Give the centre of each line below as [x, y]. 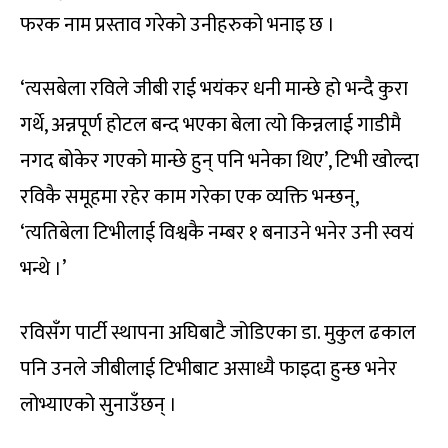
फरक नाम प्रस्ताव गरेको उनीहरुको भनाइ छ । [177, 25]
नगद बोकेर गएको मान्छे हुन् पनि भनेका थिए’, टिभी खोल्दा [219, 161]
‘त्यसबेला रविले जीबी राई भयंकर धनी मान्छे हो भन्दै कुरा [214, 89]
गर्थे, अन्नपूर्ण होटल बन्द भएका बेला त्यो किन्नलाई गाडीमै [210, 125]
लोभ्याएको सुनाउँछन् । [98, 405]
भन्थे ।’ [43, 269]
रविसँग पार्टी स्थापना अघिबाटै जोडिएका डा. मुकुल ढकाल [218, 333]
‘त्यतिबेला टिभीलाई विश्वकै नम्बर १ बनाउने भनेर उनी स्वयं [217, 233]
